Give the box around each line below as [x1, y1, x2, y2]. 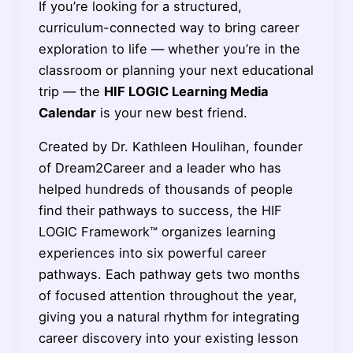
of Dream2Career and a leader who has [38, 160, 281, 176]
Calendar [38, 104, 96, 121]
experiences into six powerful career [38, 245, 266, 262]
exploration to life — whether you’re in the [38, 40, 300, 57]
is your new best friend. [95, 104, 247, 121]
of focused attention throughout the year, [38, 288, 297, 304]
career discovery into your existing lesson [38, 330, 299, 347]
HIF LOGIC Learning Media [103, 83, 269, 99]
